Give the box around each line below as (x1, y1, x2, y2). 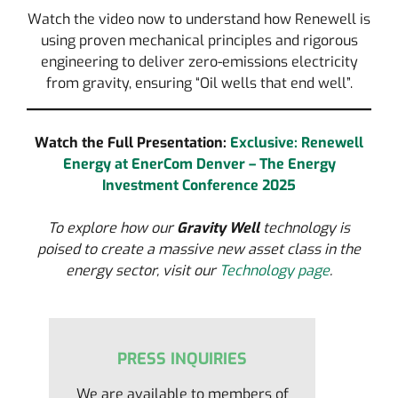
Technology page (219, 261, 330, 280)
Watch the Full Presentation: (35, 133, 227, 152)
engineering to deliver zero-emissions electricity (40, 52, 358, 71)
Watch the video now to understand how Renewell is (28, 10, 370, 28)
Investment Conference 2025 (102, 176, 296, 195)
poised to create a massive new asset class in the (37, 240, 361, 259)
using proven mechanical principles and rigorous (40, 31, 358, 50)
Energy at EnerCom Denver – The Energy (62, 155, 336, 173)
